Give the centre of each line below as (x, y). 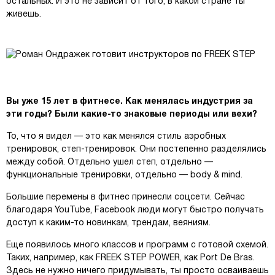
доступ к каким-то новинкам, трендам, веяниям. (108, 223)
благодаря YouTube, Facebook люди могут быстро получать (135, 210)
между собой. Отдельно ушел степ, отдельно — (110, 162)
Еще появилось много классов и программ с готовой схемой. (137, 245)
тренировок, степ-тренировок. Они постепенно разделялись (136, 149)
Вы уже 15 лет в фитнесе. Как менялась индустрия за (130, 102)
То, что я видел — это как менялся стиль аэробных (116, 137)
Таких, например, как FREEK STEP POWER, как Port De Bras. (130, 258)
